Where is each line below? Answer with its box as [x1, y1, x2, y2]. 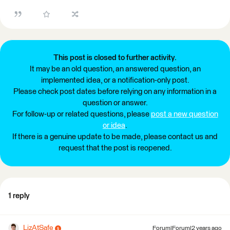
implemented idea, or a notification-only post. [41, 76, 189, 84]
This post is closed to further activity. [53, 54, 177, 62]
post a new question [150, 110, 218, 118]
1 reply [8, 192, 30, 200]
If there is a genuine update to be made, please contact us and [12, 133, 218, 141]
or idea [103, 122, 125, 129]
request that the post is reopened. [58, 144, 172, 152]
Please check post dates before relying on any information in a [13, 88, 217, 95]
